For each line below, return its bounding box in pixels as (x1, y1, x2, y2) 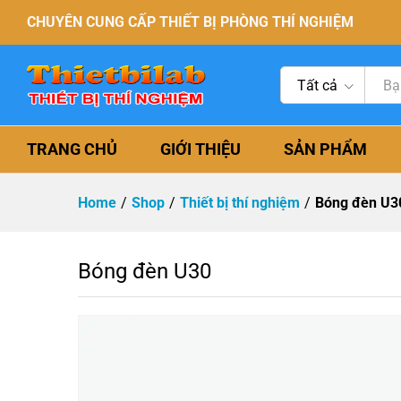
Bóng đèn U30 (78, 259, 211, 284)
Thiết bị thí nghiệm (180, 194, 300, 211)
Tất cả (297, 77, 338, 94)
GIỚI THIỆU (160, 140, 241, 158)
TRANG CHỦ (27, 140, 117, 158)
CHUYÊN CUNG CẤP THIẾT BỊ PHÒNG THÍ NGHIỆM (27, 13, 354, 30)
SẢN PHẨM (284, 140, 367, 158)
